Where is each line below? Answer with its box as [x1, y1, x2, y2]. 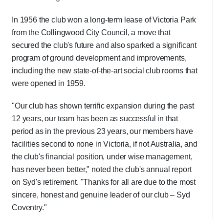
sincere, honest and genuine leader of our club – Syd [12, 191, 190, 199]
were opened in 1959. [12, 79, 86, 88]
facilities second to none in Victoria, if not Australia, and [12, 140, 197, 148]
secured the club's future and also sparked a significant [12, 41, 197, 49]
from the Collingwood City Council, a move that [12, 28, 171, 37]
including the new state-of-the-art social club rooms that [12, 66, 197, 75]
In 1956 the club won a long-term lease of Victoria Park [12, 16, 197, 24]
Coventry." [12, 203, 47, 212]
